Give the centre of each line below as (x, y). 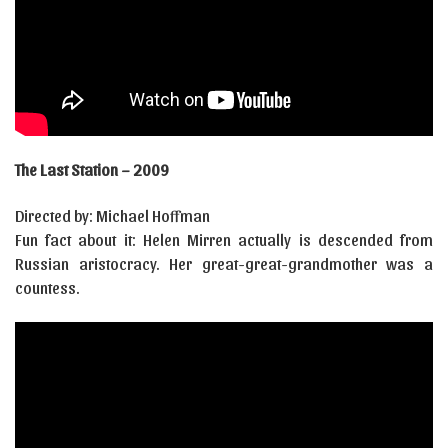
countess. (47, 288)
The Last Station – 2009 (92, 170)
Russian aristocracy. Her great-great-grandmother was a (224, 264)
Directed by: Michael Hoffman (112, 216)
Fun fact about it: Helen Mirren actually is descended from (224, 240)
